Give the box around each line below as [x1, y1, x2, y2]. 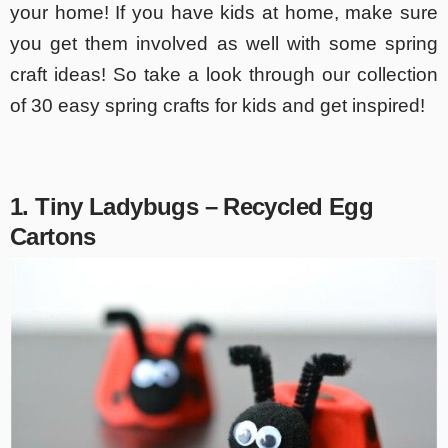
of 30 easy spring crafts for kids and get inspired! [10, 95, 425, 117]
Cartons [10, 223, 96, 251]
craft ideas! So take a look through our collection [10, 64, 438, 86]
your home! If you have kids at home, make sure [10, 2, 438, 24]
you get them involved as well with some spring [10, 33, 438, 55]
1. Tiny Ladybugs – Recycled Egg [10, 193, 373, 221]
